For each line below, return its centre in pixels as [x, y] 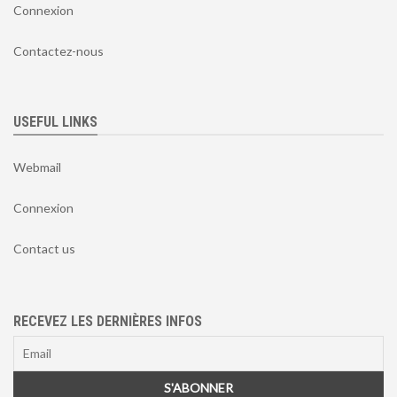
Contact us [44, 248]
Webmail [37, 167]
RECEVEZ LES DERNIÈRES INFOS [108, 321]
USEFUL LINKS [55, 121]
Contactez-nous [58, 51]
